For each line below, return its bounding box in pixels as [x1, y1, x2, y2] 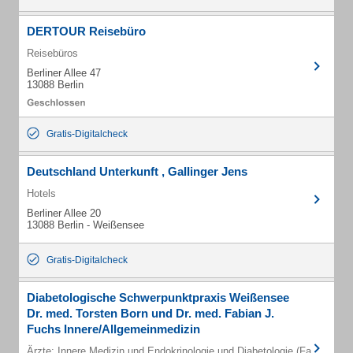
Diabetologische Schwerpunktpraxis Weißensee [27, 291, 289, 304]
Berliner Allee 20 [27, 207, 101, 219]
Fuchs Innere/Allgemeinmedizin [27, 322, 200, 336]
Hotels [27, 188, 56, 199]
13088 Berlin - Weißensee [27, 219, 144, 231]
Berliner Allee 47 [27, 67, 101, 79]
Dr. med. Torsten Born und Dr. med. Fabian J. [27, 307, 274, 320]
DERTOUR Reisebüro [27, 24, 146, 38]
